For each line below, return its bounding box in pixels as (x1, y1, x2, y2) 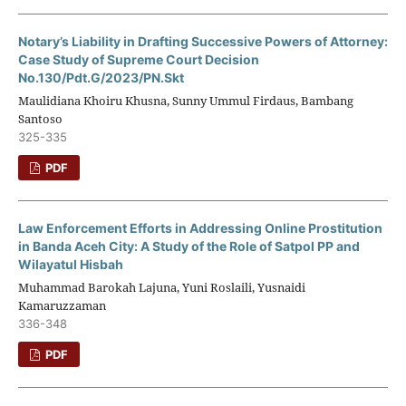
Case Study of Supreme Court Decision (17, 51, 259, 67)
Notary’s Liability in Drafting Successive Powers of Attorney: (17, 33, 388, 49)
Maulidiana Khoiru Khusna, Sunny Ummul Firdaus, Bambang (17, 92, 353, 109)
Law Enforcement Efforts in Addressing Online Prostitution (17, 219, 382, 236)
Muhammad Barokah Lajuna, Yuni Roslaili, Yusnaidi (17, 278, 305, 295)
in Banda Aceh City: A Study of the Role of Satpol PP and (17, 237, 360, 254)
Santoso (17, 110, 63, 127)
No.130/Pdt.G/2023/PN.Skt (17, 69, 184, 85)
